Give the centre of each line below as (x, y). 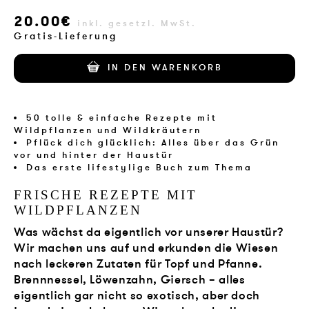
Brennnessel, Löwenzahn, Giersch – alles (130, 280)
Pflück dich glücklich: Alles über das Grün (153, 142)
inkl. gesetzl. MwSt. (137, 23)
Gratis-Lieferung (66, 36)
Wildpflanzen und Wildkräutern (108, 130)
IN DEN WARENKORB (165, 67)
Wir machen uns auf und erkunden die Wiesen (146, 248)
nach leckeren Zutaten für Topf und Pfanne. (138, 264)
